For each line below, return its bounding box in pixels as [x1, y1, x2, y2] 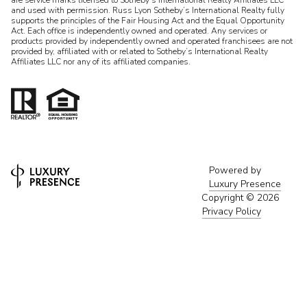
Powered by [209, 163, 261, 177]
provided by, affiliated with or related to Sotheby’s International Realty [11, 45, 268, 57]
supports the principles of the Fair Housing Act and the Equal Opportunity [11, 14, 284, 26]
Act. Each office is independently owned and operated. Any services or [11, 25, 267, 36]
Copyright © [201, 191, 257, 204]
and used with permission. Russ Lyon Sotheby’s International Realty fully [11, 4, 284, 16]
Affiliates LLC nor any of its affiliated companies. [11, 56, 191, 67]
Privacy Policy [202, 204, 261, 218]
